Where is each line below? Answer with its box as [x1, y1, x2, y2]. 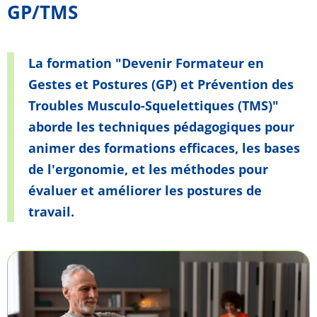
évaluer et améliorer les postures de [28, 182, 262, 200]
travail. [28, 203, 74, 221]
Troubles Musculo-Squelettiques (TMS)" [28, 97, 279, 115]
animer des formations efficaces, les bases [28, 139, 300, 157]
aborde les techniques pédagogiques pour [28, 118, 294, 136]
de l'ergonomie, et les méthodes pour [28, 161, 268, 178]
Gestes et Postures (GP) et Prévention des [28, 76, 294, 93]
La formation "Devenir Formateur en [28, 54, 264, 72]
